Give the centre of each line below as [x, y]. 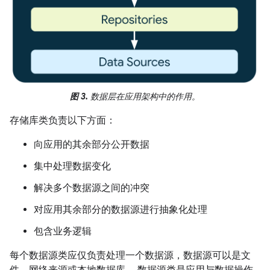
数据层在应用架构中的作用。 [144, 97]
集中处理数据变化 [72, 167]
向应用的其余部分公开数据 [92, 145]
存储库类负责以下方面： [63, 121]
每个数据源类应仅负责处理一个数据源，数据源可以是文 [130, 256]
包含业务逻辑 [63, 232]
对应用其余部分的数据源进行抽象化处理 [121, 210]
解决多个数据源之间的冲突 [92, 188]
